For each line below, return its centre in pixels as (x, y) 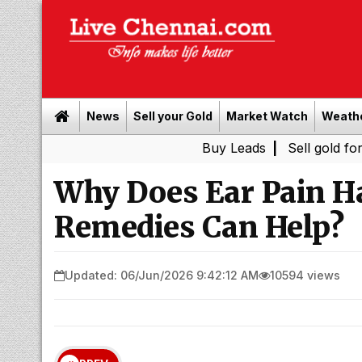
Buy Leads (164, 148)
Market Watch (267, 116)
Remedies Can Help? (199, 227)
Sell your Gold (173, 116)
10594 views (305, 275)
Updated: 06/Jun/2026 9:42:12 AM (162, 275)
